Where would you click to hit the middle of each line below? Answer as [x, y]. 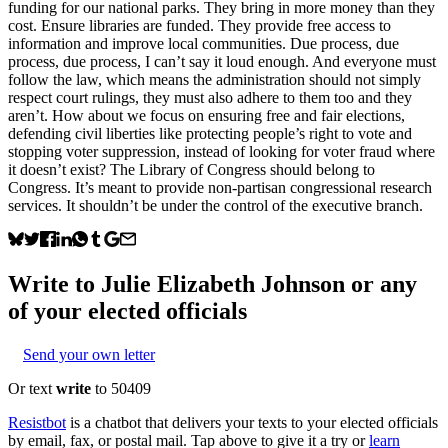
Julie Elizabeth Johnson [223, 283]
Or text [32, 388]
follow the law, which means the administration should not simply [214, 79]
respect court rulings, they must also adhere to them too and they [210, 97]
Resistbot [37, 422]
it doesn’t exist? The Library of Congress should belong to [191, 169]
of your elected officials [127, 310]
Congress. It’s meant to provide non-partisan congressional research [220, 187]
